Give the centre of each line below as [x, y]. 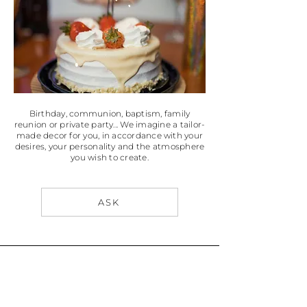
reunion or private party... [66, 124]
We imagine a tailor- [163, 124]
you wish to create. [110, 157]
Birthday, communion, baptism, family [110, 113]
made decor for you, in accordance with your [110, 135]
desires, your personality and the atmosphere [110, 146]
